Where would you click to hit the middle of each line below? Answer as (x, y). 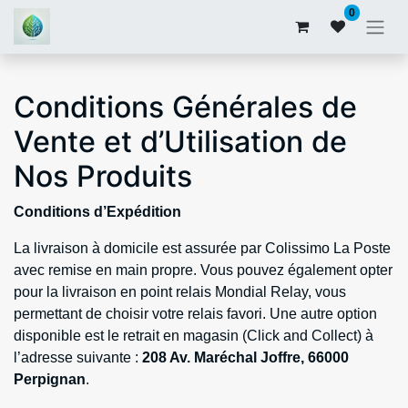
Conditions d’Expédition (97, 211)
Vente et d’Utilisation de (180, 141)
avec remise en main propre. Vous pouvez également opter (203, 270)
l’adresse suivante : (78, 357)
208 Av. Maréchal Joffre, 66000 (245, 357)
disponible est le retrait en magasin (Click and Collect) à (194, 335)
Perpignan (50, 379)
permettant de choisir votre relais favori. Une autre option (195, 313)
